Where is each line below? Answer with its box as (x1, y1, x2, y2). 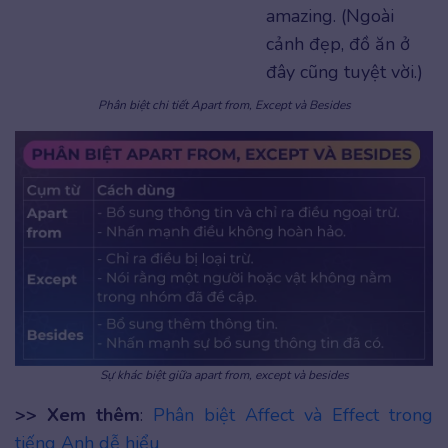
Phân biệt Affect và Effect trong (153, 403, 433, 428)
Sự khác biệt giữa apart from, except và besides (99, 367, 349, 384)
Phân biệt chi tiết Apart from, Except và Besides (97, 97, 351, 114)
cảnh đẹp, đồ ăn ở (266, 32, 410, 57)
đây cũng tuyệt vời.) (266, 60, 423, 85)
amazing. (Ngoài (266, 4, 394, 29)
